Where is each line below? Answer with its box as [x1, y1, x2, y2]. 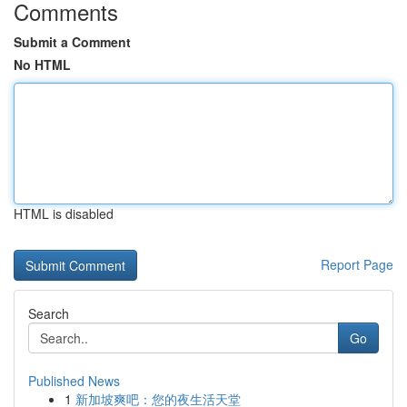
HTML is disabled [14, 204, 114, 223]
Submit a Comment [14, 33, 131, 51]
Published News [28, 372, 120, 390]
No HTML [14, 55, 71, 74]
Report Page [321, 255, 393, 273]
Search [28, 304, 69, 323]
